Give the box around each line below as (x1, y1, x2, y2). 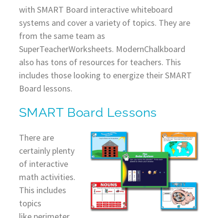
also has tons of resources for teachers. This (18, 56, 181, 68)
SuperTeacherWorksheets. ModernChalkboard (18, 43, 185, 54)
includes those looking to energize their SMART (18, 69, 192, 81)
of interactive (18, 158, 68, 169)
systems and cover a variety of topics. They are (18, 17, 190, 28)
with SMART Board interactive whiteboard (18, 3, 173, 15)
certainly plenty (18, 145, 74, 156)
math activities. (18, 171, 75, 182)
